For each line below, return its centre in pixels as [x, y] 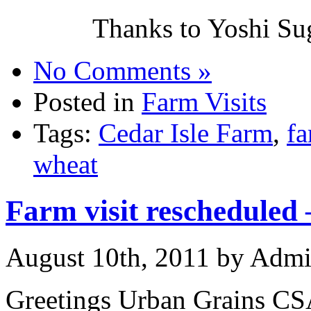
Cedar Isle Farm [186, 133]
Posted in [87, 101]
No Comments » [123, 70]
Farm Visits [204, 101]
